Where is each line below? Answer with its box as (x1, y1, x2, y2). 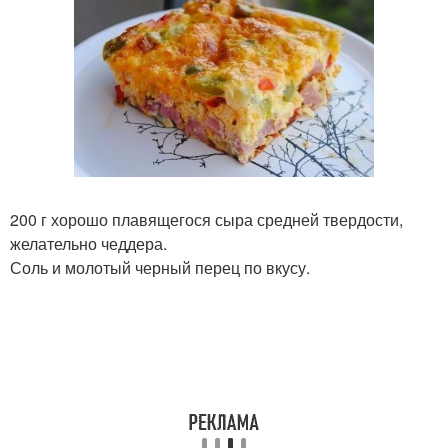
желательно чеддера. (10, 231, 167, 255)
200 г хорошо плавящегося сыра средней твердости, (10, 207, 403, 231)
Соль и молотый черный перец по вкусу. (10, 255, 310, 279)
